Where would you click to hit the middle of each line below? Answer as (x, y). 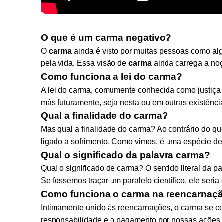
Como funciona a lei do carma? (111, 77)
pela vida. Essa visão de (84, 63)
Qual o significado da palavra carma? (125, 155)
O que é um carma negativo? (106, 37)
